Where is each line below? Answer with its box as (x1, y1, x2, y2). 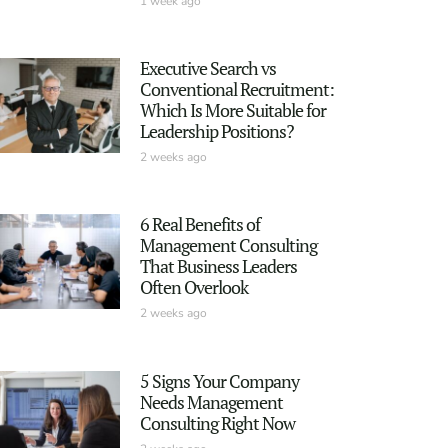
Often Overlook (139, 275, 248, 300)
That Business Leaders (139, 254, 297, 279)
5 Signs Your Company (139, 368, 299, 393)
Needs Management (139, 389, 283, 414)
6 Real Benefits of (139, 212, 260, 237)
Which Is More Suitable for (139, 98, 326, 123)
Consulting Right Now (139, 410, 295, 435)
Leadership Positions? (139, 119, 294, 144)
